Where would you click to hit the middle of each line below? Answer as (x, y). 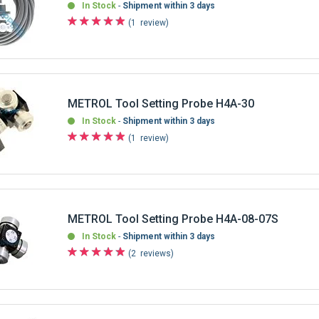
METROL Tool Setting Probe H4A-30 (161, 103)
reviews (156, 253)
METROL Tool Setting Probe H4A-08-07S (173, 219)
